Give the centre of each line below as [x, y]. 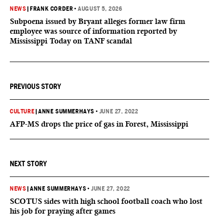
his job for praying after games [63, 211]
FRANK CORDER [52, 9]
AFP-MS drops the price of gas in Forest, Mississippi [99, 124]
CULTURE [22, 111]
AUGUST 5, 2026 [100, 9]
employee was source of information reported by [93, 31]
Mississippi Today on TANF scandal [71, 41]
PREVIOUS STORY [35, 87]
